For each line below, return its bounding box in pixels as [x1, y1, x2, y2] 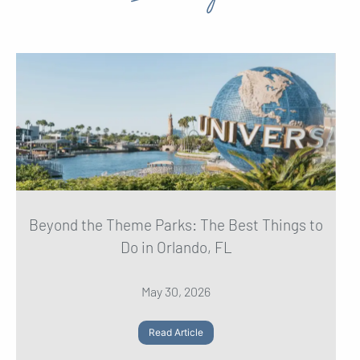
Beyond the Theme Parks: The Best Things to [29, 215, 323, 234]
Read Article [149, 325, 203, 338]
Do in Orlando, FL [120, 237, 232, 256]
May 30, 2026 [141, 283, 211, 299]
